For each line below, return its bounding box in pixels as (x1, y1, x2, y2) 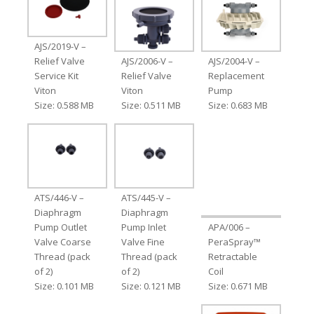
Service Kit (34, 69, 78, 83)
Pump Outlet (34, 221, 87, 234)
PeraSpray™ (208, 235, 261, 249)
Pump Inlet (121, 221, 166, 234)
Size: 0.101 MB (34, 280, 94, 293)
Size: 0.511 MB (121, 99, 181, 112)
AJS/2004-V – (208, 55, 261, 68)
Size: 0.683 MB (208, 99, 268, 112)
